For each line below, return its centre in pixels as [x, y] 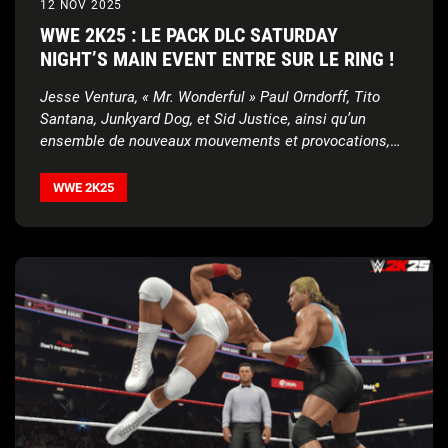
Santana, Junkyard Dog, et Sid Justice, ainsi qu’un [203, 119]
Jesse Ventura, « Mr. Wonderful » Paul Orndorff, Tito [210, 97]
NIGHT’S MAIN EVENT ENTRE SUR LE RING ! [217, 59]
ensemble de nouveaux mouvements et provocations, [215, 141]
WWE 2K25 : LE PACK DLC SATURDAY [189, 35]
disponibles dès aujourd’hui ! [134, 163]
